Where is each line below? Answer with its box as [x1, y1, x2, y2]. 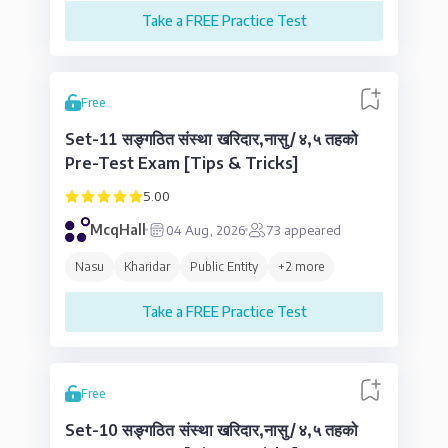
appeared [280, 221, 341, 238]
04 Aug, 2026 [165, 221, 245, 238]
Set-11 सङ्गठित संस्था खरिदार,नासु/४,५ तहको [65, 129, 358, 149]
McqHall [90, 221, 146, 238]
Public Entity [190, 259, 258, 274]
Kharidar [124, 259, 170, 274]
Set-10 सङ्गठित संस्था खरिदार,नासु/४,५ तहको [65, 420, 358, 440]
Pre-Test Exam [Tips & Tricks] [65, 153, 298, 173]
